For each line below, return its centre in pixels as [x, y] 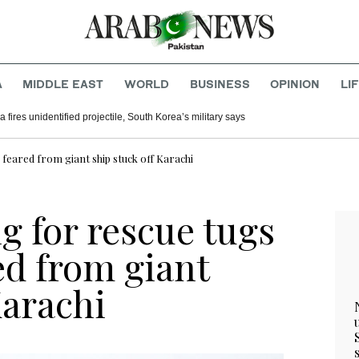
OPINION [295, 84]
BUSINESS [220, 84]
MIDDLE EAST [63, 84]
